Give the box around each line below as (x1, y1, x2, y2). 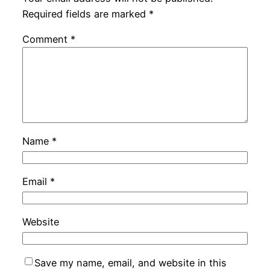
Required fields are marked (22, 7, 149, 20)
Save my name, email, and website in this (34, 256, 227, 269)
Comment (22, 33, 71, 46)
